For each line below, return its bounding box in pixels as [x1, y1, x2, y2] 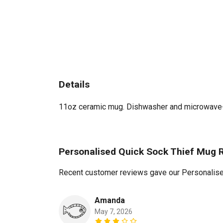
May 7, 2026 [95, 208, 132, 216]
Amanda [95, 196, 125, 206]
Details [59, 79, 90, 90]
